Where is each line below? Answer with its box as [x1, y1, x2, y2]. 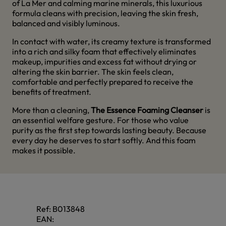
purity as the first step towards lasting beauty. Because [12, 125, 206, 135]
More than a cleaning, [12, 105, 91, 115]
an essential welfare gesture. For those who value [12, 115, 189, 125]
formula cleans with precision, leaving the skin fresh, [12, 8, 198, 18]
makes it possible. [12, 145, 76, 155]
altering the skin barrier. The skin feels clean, [12, 67, 174, 77]
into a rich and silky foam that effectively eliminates [12, 46, 196, 56]
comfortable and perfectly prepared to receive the [12, 77, 193, 87]
